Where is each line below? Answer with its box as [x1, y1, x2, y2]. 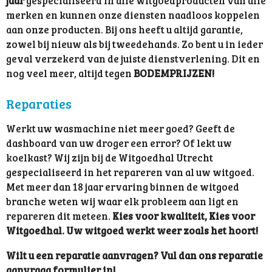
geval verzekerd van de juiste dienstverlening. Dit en [6, 52, 260, 66]
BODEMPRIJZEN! [134, 66, 214, 81]
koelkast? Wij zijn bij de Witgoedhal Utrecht [6, 151, 213, 165]
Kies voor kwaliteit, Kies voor [112, 209, 255, 223]
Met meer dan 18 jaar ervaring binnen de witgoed [6, 180, 239, 194]
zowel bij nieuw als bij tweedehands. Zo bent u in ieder [6, 37, 263, 52]
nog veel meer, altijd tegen [6, 66, 134, 81]
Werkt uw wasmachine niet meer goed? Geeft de [6, 121, 235, 136]
